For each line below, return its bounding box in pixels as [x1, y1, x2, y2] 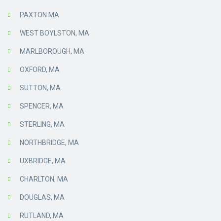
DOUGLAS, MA [20, 193, 65, 202]
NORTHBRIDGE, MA [20, 139, 79, 147]
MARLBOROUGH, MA [20, 47, 84, 56]
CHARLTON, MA [20, 175, 68, 184]
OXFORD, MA [20, 66, 60, 74]
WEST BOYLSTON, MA [20, 29, 89, 37]
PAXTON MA [20, 11, 59, 19]
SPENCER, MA [20, 102, 64, 110]
